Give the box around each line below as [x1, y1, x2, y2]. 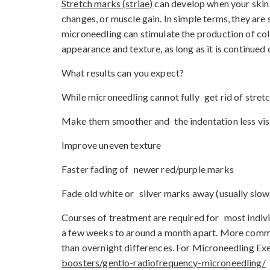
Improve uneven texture [61, 139, 162, 151]
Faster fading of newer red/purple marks [61, 163, 234, 175]
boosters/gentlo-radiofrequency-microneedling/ [61, 256, 266, 268]
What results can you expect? [61, 66, 184, 78]
